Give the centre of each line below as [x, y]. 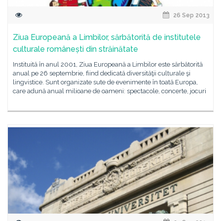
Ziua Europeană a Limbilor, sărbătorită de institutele [107, 37]
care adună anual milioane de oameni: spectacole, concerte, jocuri [110, 91]
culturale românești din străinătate [75, 49]
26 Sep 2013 [191, 15]
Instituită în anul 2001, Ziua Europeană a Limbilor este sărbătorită [108, 64]
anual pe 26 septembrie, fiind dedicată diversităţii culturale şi [102, 73]
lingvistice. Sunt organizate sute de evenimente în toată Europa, [105, 82]
